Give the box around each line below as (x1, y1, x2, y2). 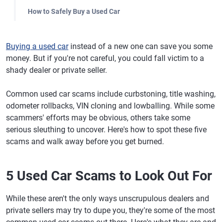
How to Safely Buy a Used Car (28, 7, 120, 15)
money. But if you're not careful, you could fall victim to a (6, 54, 204, 63)
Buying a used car (6, 42, 68, 51)
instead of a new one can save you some (68, 42, 213, 51)
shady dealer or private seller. (6, 65, 107, 75)
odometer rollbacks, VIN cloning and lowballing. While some (6, 101, 215, 111)
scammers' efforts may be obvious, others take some (6, 113, 190, 122)
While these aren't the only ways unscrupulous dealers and (6, 194, 209, 203)
